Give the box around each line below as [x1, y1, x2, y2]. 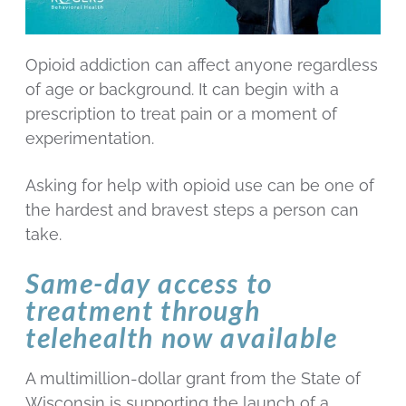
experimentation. [25, 128, 154, 148]
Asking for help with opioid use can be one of [25, 176, 374, 196]
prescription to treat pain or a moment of [25, 103, 337, 123]
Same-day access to [25, 266, 273, 300]
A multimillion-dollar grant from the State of [25, 368, 361, 388]
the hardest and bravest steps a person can [25, 200, 359, 220]
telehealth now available [25, 321, 338, 354]
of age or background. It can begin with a [25, 79, 339, 99]
